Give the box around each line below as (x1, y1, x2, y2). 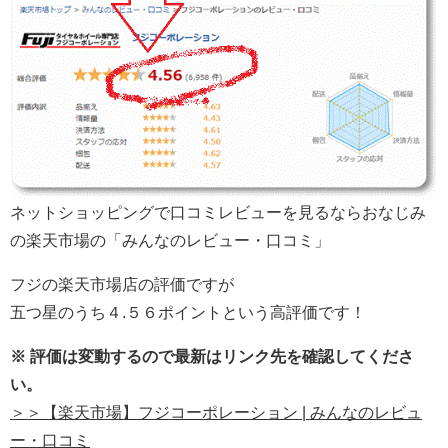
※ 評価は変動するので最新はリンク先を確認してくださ (10, 347, 414, 365)
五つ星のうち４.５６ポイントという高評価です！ (10, 303, 366, 321)
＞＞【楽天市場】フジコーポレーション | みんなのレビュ (10, 403, 422, 421)
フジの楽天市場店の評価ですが (10, 275, 234, 293)
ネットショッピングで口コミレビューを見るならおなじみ (10, 203, 426, 221)
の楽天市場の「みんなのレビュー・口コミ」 (10, 231, 330, 249)
